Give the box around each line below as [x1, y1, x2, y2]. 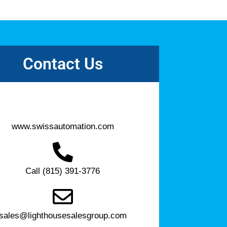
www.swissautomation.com [11, 121, 114, 131]
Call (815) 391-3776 [25, 166, 100, 176]
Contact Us [22, 54, 103, 73]
